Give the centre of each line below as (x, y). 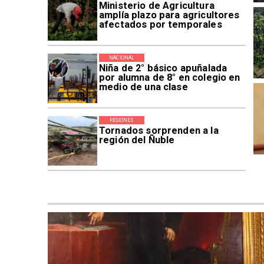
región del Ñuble (137, 140)
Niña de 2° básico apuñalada (163, 68)
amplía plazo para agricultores (169, 15)
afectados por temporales (160, 25)
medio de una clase (143, 87)
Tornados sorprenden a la (159, 130)
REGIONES (122, 120)
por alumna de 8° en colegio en (169, 77)
